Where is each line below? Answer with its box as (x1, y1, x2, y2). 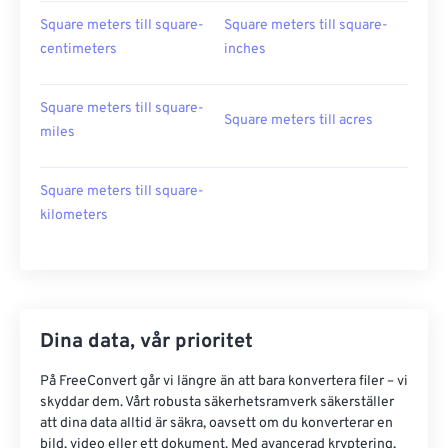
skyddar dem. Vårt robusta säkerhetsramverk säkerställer (40, 394, 394, 412)
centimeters (40, 41, 117, 59)
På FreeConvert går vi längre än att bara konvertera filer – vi (40, 373, 408, 391)
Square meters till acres (224, 112, 373, 130)
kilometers (40, 207, 108, 225)
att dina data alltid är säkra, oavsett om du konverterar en (40, 415, 393, 433)
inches (224, 41, 266, 59)
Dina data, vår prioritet (40, 329, 253, 356)
